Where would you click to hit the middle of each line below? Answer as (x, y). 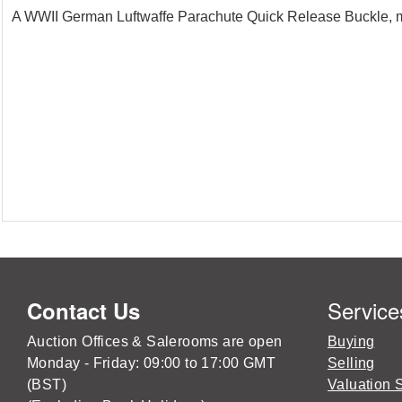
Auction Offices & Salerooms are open (155, 342)
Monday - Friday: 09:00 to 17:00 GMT (151, 363)
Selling (351, 363)
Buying (351, 342)
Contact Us (83, 311)
